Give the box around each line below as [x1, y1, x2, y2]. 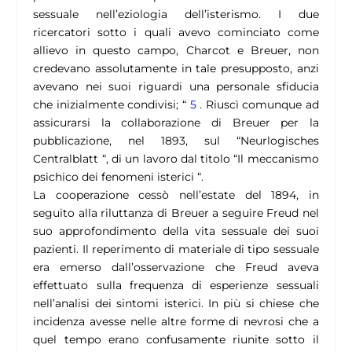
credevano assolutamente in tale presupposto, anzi [33, 61, 319, 76]
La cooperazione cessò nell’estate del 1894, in [33, 188, 319, 203]
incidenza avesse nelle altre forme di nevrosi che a [33, 314, 319, 329]
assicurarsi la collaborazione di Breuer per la [33, 115, 319, 130]
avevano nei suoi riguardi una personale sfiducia [33, 79, 319, 94]
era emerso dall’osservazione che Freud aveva [33, 260, 319, 275]
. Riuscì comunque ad [196, 97, 319, 112]
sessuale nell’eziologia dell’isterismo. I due [33, 7, 319, 22]
